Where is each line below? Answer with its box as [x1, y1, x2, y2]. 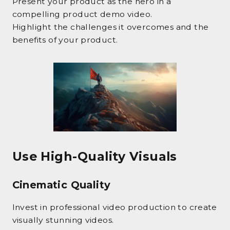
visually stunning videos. [12, 215, 114, 225]
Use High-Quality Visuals [12, 149, 177, 164]
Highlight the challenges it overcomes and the [12, 22, 209, 32]
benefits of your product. [12, 35, 118, 45]
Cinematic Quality [12, 178, 111, 191]
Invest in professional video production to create [12, 202, 217, 212]
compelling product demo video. [12, 9, 152, 20]
